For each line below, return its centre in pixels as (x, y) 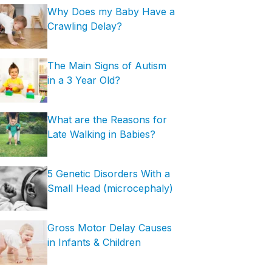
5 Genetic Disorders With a (109, 174)
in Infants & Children (94, 242)
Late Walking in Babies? (101, 134)
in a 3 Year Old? (84, 80)
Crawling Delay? (85, 26)
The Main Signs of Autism (107, 66)
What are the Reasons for (107, 120)
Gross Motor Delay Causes (110, 228)
